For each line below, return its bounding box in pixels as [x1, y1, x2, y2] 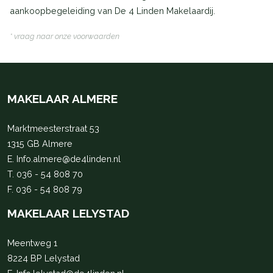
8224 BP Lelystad [7, 253, 80, 264]
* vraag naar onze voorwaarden [10, 32, 119, 41]
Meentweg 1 [7, 238, 57, 249]
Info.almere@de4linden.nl [16, 154, 121, 165]
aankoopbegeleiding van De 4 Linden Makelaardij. [10, 5, 215, 16]
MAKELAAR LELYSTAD [7, 207, 129, 221]
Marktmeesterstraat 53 [7, 123, 99, 134]
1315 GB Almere [7, 138, 73, 149]
